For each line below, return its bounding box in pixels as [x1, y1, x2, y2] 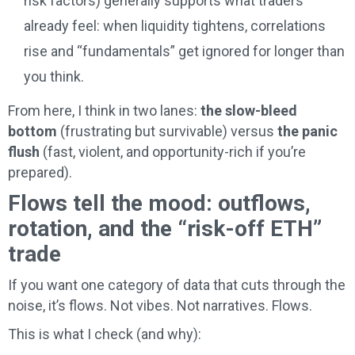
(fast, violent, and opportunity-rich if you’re [40, 143, 306, 161]
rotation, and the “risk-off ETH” [8, 216, 322, 242]
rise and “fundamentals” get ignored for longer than [24, 43, 345, 60]
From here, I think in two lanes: [8, 102, 200, 120]
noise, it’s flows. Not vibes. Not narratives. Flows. [8, 297, 312, 315]
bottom [8, 123, 57, 140]
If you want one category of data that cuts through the [8, 277, 345, 294]
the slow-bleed [200, 102, 297, 120]
